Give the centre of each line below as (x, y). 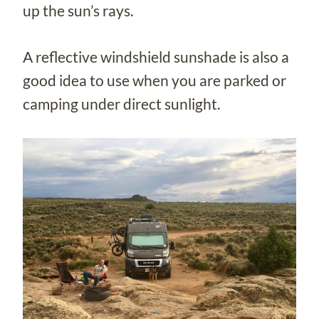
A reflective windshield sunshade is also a (156, 56)
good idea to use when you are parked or (155, 80)
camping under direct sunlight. (121, 103)
